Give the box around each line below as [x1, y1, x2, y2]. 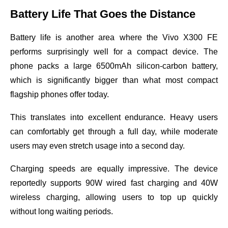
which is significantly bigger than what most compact [10, 75, 218, 84]
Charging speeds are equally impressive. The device [10, 164, 218, 173]
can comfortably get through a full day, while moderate [10, 127, 218, 136]
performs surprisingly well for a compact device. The [10, 47, 218, 56]
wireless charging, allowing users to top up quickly [10, 192, 218, 202]
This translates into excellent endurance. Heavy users [10, 112, 218, 122]
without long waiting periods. [10, 207, 113, 216]
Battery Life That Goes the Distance [10, 7, 195, 20]
